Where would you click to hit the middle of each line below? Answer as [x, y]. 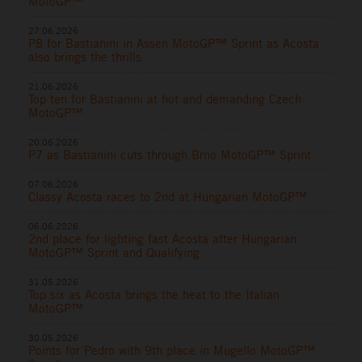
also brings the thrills [85, 57]
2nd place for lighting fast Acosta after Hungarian [162, 238]
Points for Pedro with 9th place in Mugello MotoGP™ [172, 350]
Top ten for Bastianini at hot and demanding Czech [165, 99]
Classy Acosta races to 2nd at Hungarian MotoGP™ [168, 196]
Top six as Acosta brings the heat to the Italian [154, 294]
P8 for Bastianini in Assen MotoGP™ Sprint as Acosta [174, 43]
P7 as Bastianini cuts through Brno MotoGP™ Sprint [170, 154]
